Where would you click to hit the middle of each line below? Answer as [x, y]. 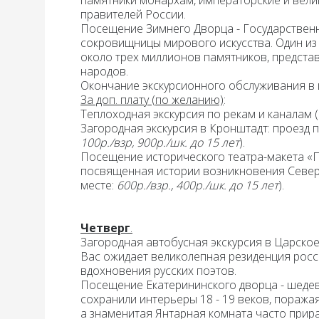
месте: [99, 185]
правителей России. [135, 14]
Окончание [110, 85]
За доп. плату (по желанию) [152, 100]
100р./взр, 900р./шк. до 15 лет [160, 142]
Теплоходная [117, 114]
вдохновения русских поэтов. [161, 271]
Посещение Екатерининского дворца [179, 285]
